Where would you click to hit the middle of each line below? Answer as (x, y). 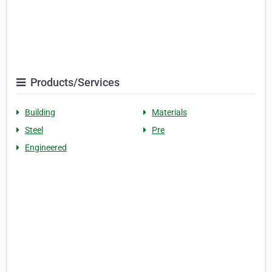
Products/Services (74, 83)
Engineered (46, 148)
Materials (169, 113)
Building (40, 113)
